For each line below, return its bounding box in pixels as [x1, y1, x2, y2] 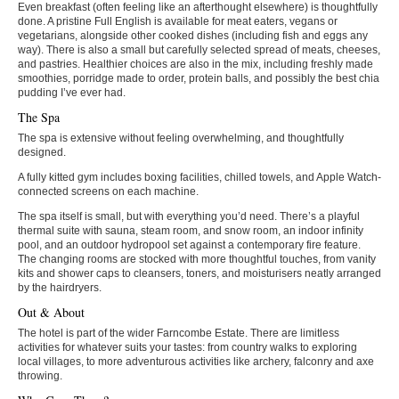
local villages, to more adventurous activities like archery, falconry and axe [18, 354, 374, 368]
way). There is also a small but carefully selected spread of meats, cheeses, [18, 43, 380, 56]
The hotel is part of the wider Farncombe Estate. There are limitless [18, 326, 339, 339]
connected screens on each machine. [18, 184, 199, 198]
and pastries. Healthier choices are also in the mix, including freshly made [18, 57, 373, 70]
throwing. [18, 369, 62, 382]
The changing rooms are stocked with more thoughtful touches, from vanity [18, 252, 376, 265]
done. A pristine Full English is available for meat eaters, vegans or [18, 14, 338, 28]
